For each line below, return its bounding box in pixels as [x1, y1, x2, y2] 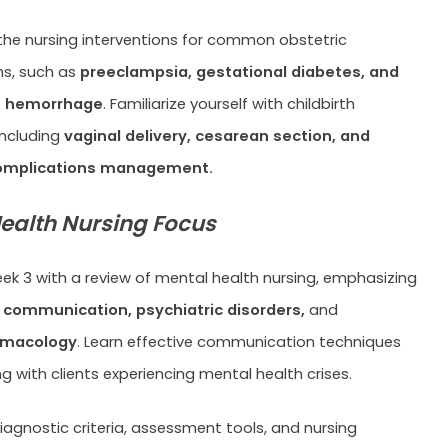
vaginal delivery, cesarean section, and [63, 125, 370, 147]
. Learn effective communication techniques [76, 331, 401, 353]
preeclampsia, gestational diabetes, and [79, 61, 399, 83]
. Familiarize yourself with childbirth [102, 93, 355, 115]
